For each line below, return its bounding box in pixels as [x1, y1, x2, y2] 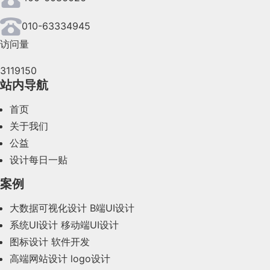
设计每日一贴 [10, 154, 67, 166]
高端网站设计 [10, 253, 67, 265]
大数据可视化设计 [10, 202, 87, 215]
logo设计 [71, 253, 110, 265]
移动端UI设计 [61, 219, 119, 231]
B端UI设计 [90, 202, 134, 215]
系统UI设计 [10, 219, 58, 231]
